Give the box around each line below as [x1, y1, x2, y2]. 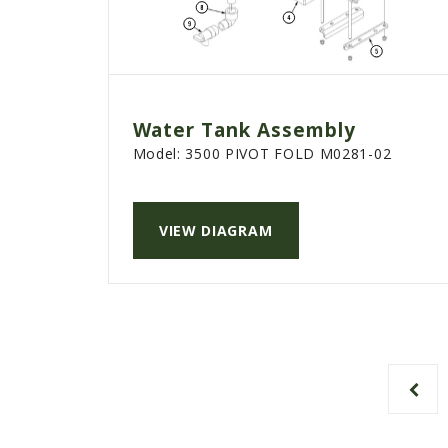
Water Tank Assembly [132, 117, 356, 144]
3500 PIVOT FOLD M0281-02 [185, 144, 392, 164]
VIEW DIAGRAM [158, 221, 273, 241]
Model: [132, 144, 186, 164]
